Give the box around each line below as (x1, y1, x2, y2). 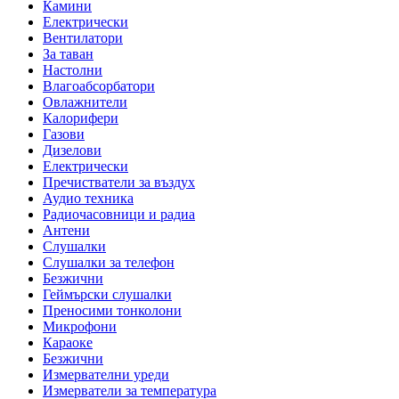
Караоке (43, 335, 93, 351)
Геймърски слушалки (43, 287, 172, 303)
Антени (43, 223, 90, 239)
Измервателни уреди (43, 367, 169, 383)
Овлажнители (43, 94, 127, 110)
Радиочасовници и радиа (43, 207, 195, 223)
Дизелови (43, 142, 102, 159)
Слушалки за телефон (43, 255, 175, 271)
